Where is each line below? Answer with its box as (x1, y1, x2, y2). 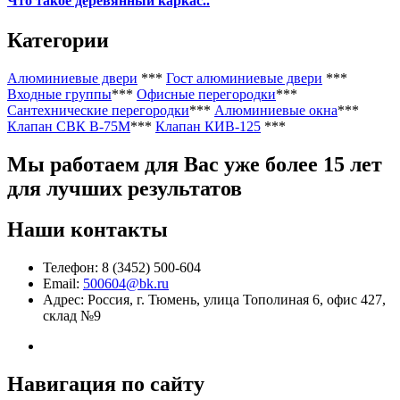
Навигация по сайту (7, 372, 204, 396)
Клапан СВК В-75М (7, 118, 130, 134)
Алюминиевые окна (214, 102, 337, 118)
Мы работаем (7, 152, 145, 176)
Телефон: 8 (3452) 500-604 (43, 260, 201, 276)
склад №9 (43, 308, 101, 324)
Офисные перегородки (137, 86, 276, 102)
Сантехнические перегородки (7, 102, 189, 118)
